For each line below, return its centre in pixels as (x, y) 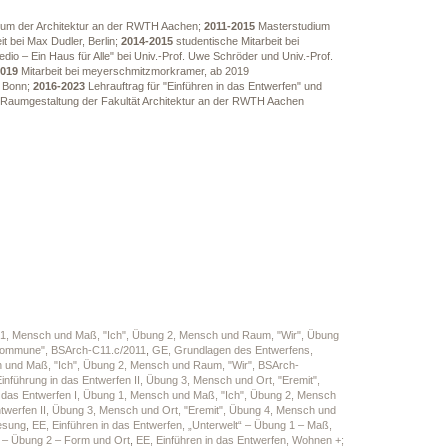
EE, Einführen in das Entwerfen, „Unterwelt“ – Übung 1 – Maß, (181, 425)
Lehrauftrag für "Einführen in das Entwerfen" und (203, 86)
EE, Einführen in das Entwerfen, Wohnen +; (239, 440)
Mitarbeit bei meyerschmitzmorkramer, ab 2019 (133, 71)
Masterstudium (292, 26)
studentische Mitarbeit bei (235, 41)
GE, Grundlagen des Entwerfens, (232, 350)
